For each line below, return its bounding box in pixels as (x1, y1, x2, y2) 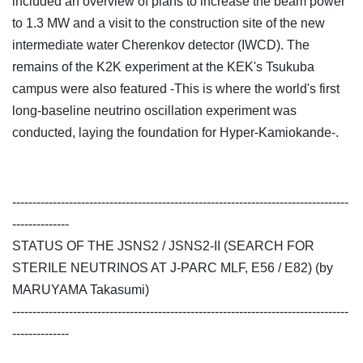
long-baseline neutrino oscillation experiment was (12, 104, 297, 118)
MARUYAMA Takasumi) (12, 283, 149, 297)
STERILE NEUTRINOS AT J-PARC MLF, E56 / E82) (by (12, 261, 333, 275)
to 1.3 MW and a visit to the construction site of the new (12, 16, 325, 31)
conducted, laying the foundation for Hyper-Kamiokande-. (12, 126, 339, 140)
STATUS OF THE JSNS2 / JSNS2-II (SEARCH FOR (12, 239, 314, 254)
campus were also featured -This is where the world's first (12, 82, 340, 96)
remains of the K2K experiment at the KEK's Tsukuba (12, 60, 314, 75)
